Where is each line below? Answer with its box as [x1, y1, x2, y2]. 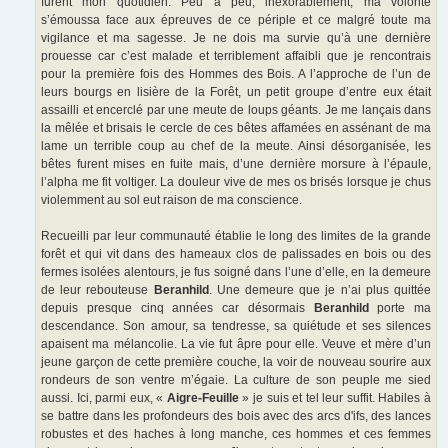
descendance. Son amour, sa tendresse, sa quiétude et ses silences [41, 319, 431, 334]
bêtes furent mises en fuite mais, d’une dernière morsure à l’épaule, [41, 157, 431, 172]
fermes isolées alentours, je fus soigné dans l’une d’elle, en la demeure [41, 265, 431, 280]
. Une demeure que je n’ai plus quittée [208, 283, 432, 298]
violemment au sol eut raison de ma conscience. [41, 193, 302, 208]
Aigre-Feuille [166, 391, 239, 406]
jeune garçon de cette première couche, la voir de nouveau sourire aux [41, 355, 431, 370]
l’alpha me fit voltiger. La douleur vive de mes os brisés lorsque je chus [41, 175, 431, 190]
